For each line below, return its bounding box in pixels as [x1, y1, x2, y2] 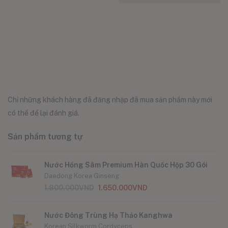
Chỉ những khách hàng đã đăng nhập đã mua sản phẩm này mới [8, 96, 212, 104]
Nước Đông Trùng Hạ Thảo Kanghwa [44, 211, 173, 220]
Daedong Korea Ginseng [44, 172, 119, 180]
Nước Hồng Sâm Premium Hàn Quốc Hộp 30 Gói [44, 161, 208, 169]
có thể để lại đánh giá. [8, 109, 79, 118]
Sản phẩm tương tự [8, 132, 83, 142]
